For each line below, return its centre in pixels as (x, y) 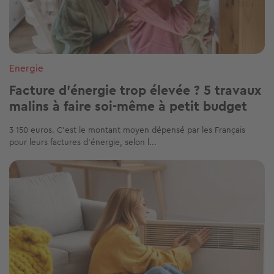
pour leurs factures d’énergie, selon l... (83, 142)
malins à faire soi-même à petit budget (128, 106)
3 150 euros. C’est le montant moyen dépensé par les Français (127, 129)
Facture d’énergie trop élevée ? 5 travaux (135, 90)
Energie (26, 68)
